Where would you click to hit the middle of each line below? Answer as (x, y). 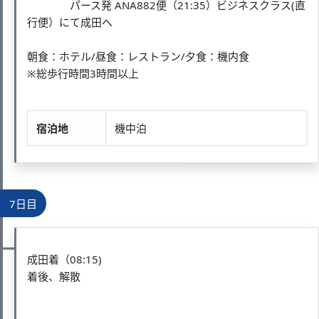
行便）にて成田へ (70, 22)
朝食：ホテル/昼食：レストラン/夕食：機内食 (138, 56)
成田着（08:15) (64, 259)
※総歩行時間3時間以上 (83, 73)
